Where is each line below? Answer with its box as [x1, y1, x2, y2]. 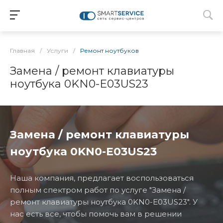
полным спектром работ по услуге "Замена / [10, 185, 186, 195]
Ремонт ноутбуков [80, 47, 139, 54]
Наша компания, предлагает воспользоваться [10, 173, 194, 183]
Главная [10, 47, 35, 54]
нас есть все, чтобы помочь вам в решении [10, 209, 182, 219]
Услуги [47, 47, 68, 54]
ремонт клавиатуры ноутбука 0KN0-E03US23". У [10, 197, 198, 207]
